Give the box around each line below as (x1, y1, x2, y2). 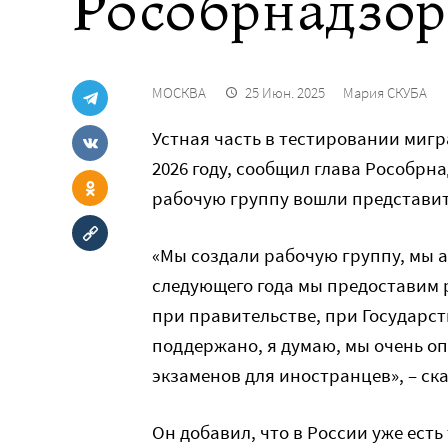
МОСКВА (152, 83, 206, 102)
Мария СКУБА (343, 83, 427, 102)
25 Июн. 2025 (245, 83, 325, 102)
